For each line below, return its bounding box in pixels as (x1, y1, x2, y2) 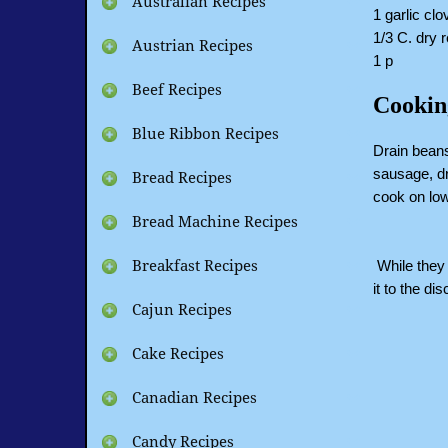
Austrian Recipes (131, 37, 253, 56)
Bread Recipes (131, 169, 232, 188)
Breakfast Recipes (131, 257, 258, 276)
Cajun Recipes (131, 301, 232, 320)
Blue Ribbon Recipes (131, 125, 279, 144)
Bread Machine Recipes (131, 213, 298, 232)
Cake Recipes (131, 345, 224, 364)
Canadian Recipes (131, 389, 257, 408)
